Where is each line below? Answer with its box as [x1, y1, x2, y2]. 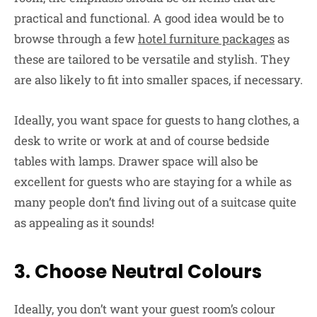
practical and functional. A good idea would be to [14, 9, 284, 26]
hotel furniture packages [138, 30, 275, 47]
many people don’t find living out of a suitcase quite [14, 194, 296, 211]
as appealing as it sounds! [14, 214, 154, 231]
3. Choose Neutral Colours [14, 259, 262, 285]
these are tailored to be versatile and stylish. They [14, 50, 290, 67]
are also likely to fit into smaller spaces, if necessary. [14, 71, 303, 88]
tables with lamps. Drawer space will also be [14, 153, 258, 170]
